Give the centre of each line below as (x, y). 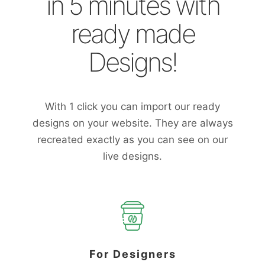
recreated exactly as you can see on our (132, 140)
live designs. (132, 156)
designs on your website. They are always (132, 123)
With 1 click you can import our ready (132, 106)
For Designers (132, 254)
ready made (132, 34)
